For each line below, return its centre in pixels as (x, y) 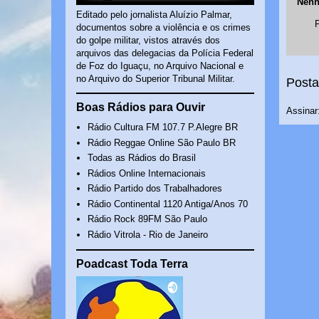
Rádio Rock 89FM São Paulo (148, 219)
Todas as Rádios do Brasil (142, 158)
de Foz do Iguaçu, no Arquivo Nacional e (160, 66)
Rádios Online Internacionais (147, 173)
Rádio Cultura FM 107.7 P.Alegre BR (163, 127)
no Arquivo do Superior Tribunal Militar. (156, 79)
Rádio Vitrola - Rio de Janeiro (148, 234)
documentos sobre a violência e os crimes (163, 27)
